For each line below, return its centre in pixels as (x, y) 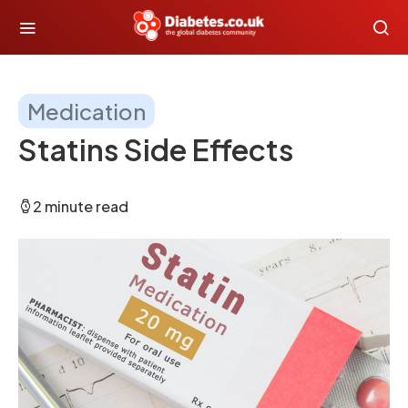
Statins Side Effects (156, 149)
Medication (87, 111)
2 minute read (81, 206)
